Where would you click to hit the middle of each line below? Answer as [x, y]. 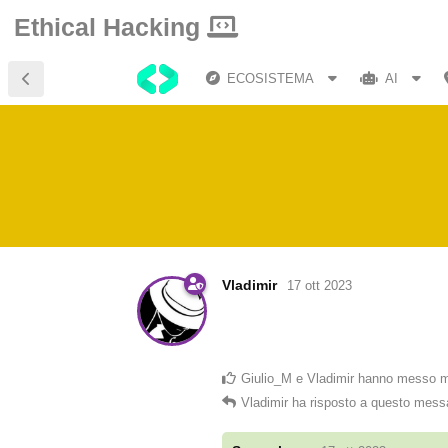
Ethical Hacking [110, 27]
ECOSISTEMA [270, 78]
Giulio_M [266, 378]
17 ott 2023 [319, 285]
